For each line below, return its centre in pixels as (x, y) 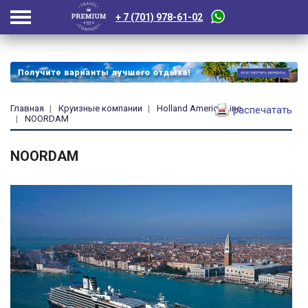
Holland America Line (199, 108)
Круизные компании (100, 108)
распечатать (261, 110)
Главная (27, 108)
